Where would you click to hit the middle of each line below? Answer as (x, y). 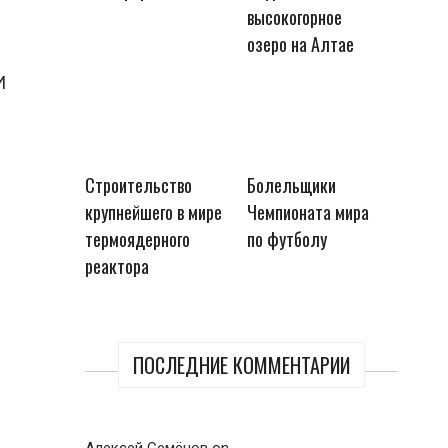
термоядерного (138, 238)
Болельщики (291, 184)
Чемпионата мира (307, 211)
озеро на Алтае (300, 44)
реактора (117, 265)
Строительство (139, 184)
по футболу (286, 238)
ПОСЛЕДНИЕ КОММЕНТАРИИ (242, 364)
